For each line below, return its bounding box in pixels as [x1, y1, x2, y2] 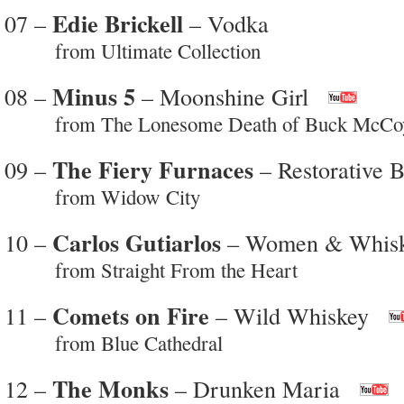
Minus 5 [52, 78, 135, 114]
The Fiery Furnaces [52, 151, 253, 187]
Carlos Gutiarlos [52, 225, 221, 260]
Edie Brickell [52, 5, 183, 41]
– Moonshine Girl [135, 79, 308, 112]
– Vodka [183, 6, 269, 39]
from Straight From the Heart [5, 255, 298, 283]
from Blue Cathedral [5, 328, 223, 356]
